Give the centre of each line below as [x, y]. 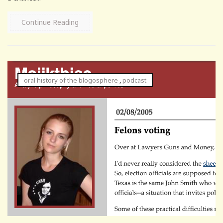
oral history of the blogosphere [71, 80]
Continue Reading [50, 22]
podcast [134, 80]
